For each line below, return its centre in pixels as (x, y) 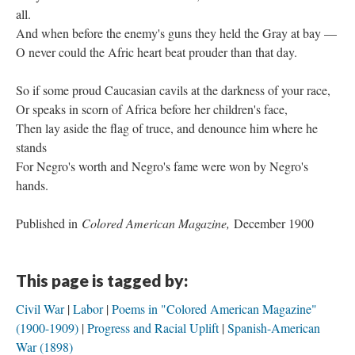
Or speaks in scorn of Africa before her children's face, (152, 109)
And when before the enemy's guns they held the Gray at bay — (176, 33)
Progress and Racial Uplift (153, 328)
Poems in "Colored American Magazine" (214, 309)
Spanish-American (274, 328)
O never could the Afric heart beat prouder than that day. (157, 52)
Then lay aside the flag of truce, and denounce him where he (167, 128)
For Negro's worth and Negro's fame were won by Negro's (162, 166)
